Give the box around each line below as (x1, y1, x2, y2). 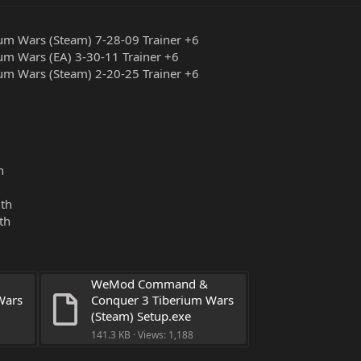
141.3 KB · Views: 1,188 (91, 327, 193, 342)
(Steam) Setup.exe (91, 307, 191, 324)
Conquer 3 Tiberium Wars (91, 291, 234, 308)
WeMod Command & (91, 275, 208, 292)
